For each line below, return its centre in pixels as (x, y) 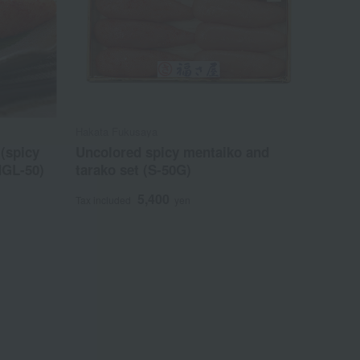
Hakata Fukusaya (117, 132)
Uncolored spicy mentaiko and (173, 152)
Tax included (104, 200)
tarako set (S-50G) (134, 170)
